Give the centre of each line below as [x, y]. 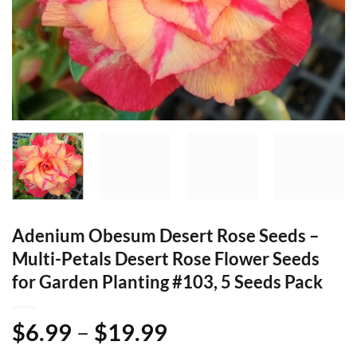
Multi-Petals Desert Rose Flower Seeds [166, 258]
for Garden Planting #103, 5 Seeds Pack [167, 281]
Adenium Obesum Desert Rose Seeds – [166, 235]
